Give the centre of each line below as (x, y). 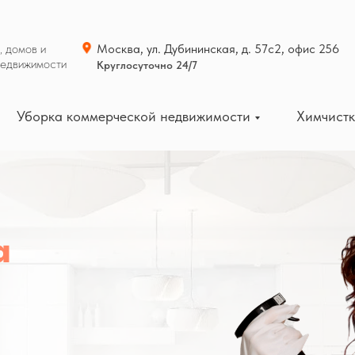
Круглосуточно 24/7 (147, 65)
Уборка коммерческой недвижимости (133, 116)
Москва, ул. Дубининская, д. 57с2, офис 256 (218, 49)
